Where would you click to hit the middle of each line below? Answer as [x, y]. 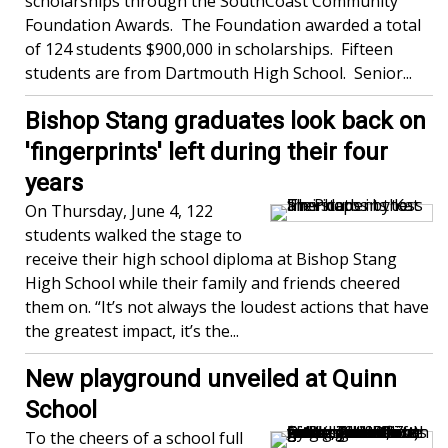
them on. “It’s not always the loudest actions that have [227, 307]
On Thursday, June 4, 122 [119, 211]
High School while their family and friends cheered [212, 283]
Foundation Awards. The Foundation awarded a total [223, 25]
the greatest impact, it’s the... [132, 331]
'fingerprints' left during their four [206, 152]
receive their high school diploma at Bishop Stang [211, 259]
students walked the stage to [133, 235]
